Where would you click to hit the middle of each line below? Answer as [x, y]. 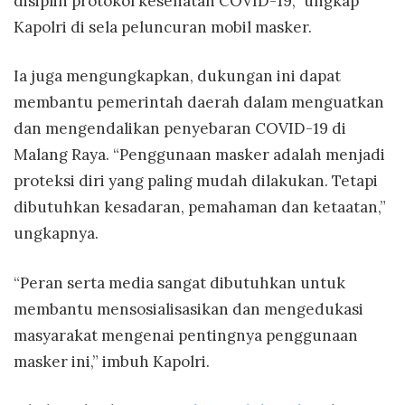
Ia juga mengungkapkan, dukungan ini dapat [177, 76]
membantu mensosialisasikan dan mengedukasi [188, 309]
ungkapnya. [56, 234]
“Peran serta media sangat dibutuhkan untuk [179, 283]
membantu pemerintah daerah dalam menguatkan [199, 103]
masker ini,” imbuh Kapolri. [112, 361]
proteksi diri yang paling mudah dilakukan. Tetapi [196, 181]
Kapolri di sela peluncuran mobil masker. [163, 27]
